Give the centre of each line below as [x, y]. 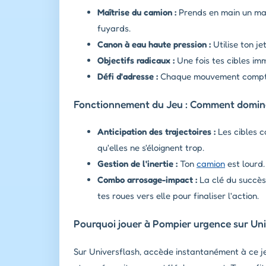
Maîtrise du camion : [137, 12]
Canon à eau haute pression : [154, 45]
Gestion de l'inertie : [137, 164]
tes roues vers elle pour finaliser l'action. [178, 196]
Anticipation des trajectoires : [156, 132]
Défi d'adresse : [128, 77]
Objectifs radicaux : [136, 61]
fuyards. [114, 28]
